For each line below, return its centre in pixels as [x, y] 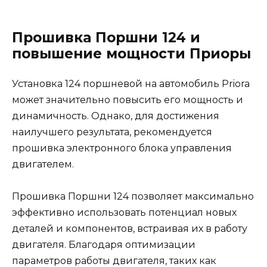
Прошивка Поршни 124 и [106, 37]
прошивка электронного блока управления [122, 148]
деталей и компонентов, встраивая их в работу [130, 229]
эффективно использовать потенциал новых [124, 213]
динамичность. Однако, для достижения [116, 116]
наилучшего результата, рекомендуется [112, 132]
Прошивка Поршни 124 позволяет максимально [133, 197]
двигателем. [43, 164]
